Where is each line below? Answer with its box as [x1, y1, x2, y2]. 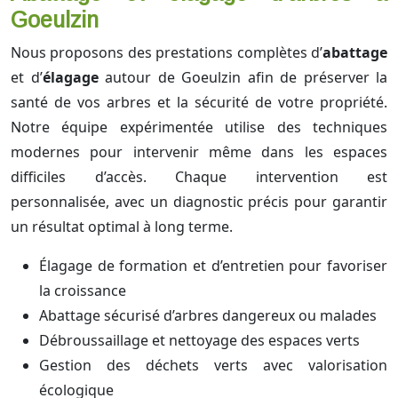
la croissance [39, 281, 126, 301]
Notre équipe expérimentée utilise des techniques [11, 117, 387, 138]
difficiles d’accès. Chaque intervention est [11, 167, 387, 187]
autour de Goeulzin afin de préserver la [98, 68, 387, 88]
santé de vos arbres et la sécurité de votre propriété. [11, 92, 387, 113]
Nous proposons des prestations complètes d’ [11, 43, 322, 63]
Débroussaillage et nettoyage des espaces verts [39, 330, 360, 351]
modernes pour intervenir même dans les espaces [11, 142, 387, 163]
